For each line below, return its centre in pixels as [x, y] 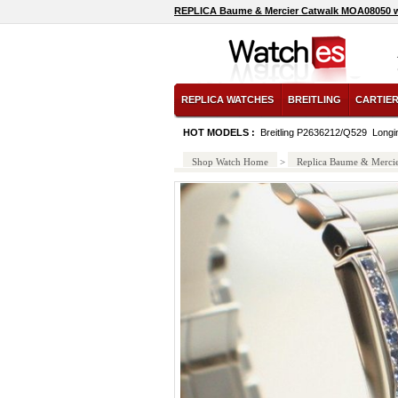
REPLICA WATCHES [227, 99]
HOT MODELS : [220, 132]
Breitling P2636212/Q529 [314, 132]
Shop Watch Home [230, 162]
